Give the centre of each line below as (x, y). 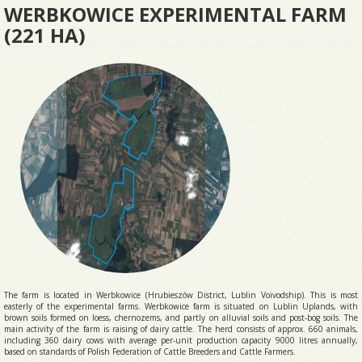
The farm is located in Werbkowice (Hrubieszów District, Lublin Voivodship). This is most (181, 295)
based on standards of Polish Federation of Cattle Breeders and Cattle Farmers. (150, 351)
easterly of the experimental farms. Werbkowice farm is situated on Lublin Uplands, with (181, 306)
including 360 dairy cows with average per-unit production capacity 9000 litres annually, (181, 340)
